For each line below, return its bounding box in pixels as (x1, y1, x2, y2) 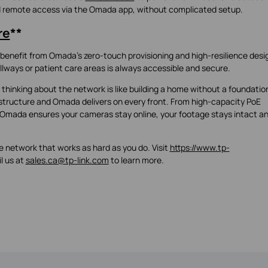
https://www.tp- (169, 141, 230, 153)
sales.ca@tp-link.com (25, 154, 109, 166)
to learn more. (108, 154, 166, 166)
